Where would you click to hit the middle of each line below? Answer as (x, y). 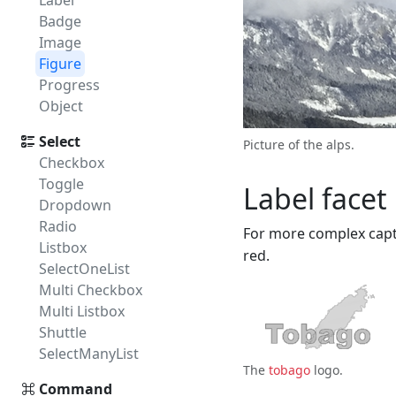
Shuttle (63, 332)
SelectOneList (84, 269)
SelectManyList (89, 354)
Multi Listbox (82, 311)
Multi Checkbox (91, 290)
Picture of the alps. (299, 145)
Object (61, 106)
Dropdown (75, 205)
